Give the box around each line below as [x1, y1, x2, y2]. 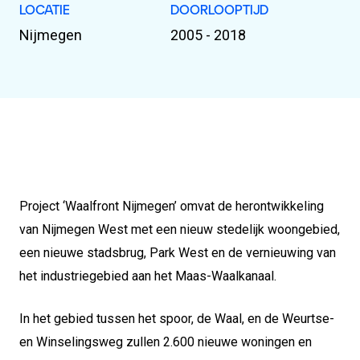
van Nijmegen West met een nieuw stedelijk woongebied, [19, 222, 340, 237]
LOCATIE [19, 2, 70, 17]
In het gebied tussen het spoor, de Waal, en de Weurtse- [19, 311, 334, 326]
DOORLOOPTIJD [170, 2, 268, 17]
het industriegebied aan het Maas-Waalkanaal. [19, 268, 276, 284]
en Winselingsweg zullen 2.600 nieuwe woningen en [19, 334, 312, 350]
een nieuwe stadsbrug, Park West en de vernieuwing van [19, 245, 336, 260]
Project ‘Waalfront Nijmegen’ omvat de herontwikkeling [19, 198, 324, 214]
